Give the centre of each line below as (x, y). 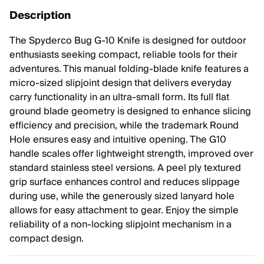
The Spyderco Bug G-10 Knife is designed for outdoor (128, 41)
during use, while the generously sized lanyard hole (122, 196)
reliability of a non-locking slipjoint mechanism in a (121, 225)
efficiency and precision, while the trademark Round (124, 126)
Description (40, 16)
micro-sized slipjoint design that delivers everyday (121, 83)
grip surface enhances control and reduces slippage (125, 182)
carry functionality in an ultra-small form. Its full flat (119, 97)
